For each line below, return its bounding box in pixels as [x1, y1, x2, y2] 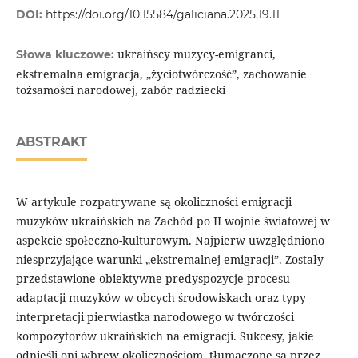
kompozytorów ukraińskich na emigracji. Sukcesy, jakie [15, 328, 314, 344]
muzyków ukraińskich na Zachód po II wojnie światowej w [15, 213, 330, 229]
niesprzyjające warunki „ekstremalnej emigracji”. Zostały [15, 252, 324, 268]
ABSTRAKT [15, 134, 87, 150]
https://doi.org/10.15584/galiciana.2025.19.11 [45, 7, 280, 22]
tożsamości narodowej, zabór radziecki [15, 82, 225, 98]
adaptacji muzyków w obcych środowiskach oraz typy [15, 290, 306, 306]
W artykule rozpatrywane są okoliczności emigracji [15, 194, 292, 210]
